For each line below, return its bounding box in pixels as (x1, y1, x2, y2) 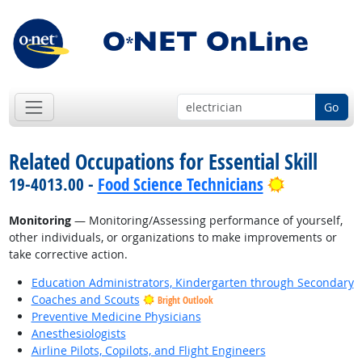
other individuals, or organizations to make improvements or (8, 229, 337, 246)
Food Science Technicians (97, 173, 263, 196)
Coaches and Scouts (31, 292, 140, 308)
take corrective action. (8, 246, 128, 263)
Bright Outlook (157, 293, 213, 308)
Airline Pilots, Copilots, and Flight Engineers (31, 343, 266, 359)
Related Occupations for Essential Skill (8, 147, 318, 177)
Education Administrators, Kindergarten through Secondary (31, 275, 354, 291)
